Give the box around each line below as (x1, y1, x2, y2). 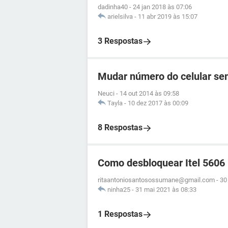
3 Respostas (98, 36, 142, 46)
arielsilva (107, 13, 133, 20)
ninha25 (107, 186, 130, 193)
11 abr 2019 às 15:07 (138, 13, 197, 20)
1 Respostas (98, 209, 142, 219)
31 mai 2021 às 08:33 (135, 186, 196, 193)
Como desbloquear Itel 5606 (98, 157, 225, 169)
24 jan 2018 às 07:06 (133, 3, 192, 11)
